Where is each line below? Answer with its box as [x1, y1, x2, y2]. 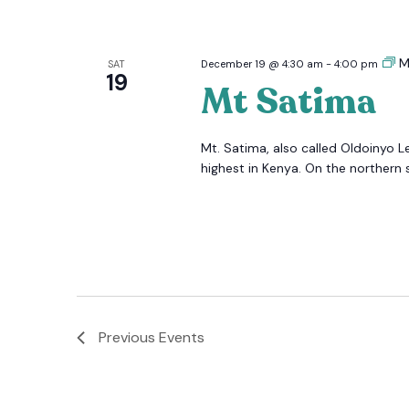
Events [159, 328, 204, 348]
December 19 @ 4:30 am [200, 57, 323, 70]
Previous [99, 328, 159, 348]
